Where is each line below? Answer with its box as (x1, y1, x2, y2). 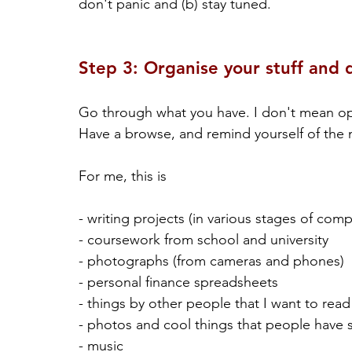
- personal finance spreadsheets (79, 273, 278, 291)
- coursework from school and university (79, 231, 328, 249)
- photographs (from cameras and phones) (79, 252, 344, 270)
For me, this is (79, 167, 167, 185)
